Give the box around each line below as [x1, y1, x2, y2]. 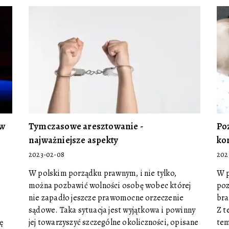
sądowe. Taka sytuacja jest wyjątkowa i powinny [29, 204, 196, 216]
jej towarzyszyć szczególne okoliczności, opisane [29, 217, 199, 228]
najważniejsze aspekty [29, 134, 119, 146]
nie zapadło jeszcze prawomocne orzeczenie [29, 192, 184, 203]
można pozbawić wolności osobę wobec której [29, 180, 191, 191]
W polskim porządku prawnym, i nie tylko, [29, 168, 176, 179]
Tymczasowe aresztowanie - [29, 120, 144, 132]
